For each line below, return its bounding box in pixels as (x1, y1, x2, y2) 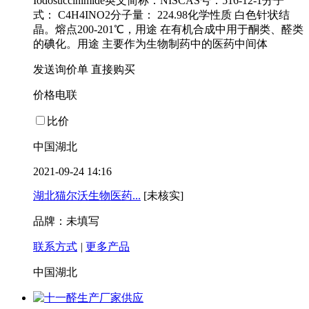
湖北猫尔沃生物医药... (33, 190, 141, 202)
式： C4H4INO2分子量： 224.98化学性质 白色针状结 (33, 9, 290, 21)
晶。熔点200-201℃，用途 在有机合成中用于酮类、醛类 (33, 23, 303, 36)
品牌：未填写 (33, 215, 99, 228)
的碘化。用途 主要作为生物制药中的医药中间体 (33, 38, 268, 50)
